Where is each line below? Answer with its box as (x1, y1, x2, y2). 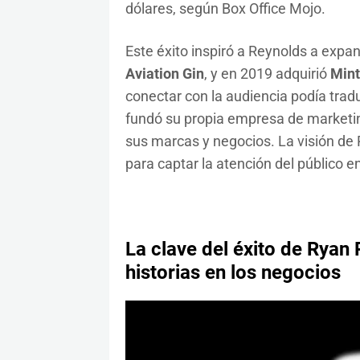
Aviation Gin (125, 65, 204, 83)
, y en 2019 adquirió (203, 65, 330, 83)
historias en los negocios (125, 261, 341, 284)
